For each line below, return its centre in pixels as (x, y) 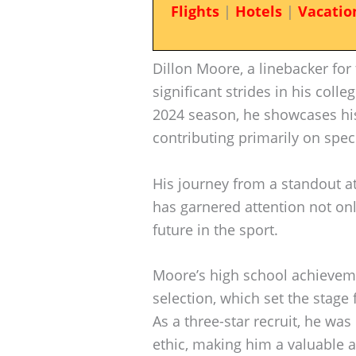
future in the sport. (215, 229)
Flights (195, 11)
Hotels (258, 11)
